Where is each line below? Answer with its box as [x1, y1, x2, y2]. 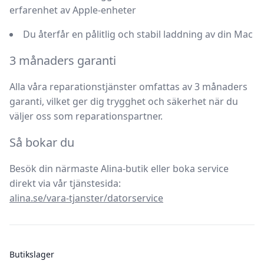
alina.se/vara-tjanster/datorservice [9, 192, 163, 204]
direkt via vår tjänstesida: [9, 177, 121, 190]
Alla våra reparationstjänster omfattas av [9, 80, 194, 93]
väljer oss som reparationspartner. [9, 110, 163, 123]
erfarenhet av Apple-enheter [9, 4, 136, 16]
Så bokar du [9, 134, 74, 150]
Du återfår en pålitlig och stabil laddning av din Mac [23, 28, 253, 41]
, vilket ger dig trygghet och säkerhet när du [42, 95, 238, 108]
